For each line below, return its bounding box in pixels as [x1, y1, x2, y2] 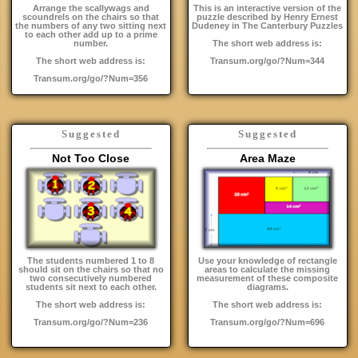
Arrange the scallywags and [32, 2, 149, 13]
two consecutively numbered [30, 272, 152, 283]
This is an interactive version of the [193, 2, 341, 13]
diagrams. [246, 281, 288, 292]
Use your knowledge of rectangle [197, 255, 337, 265]
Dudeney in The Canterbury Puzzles [192, 20, 343, 30]
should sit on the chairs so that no [18, 264, 164, 274]
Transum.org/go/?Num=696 [210, 316, 324, 327]
